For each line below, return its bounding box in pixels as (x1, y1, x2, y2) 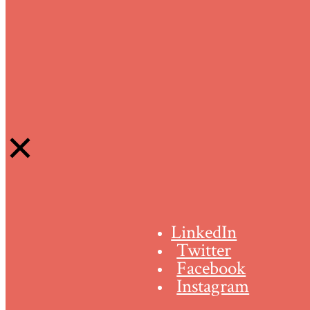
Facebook (176, 256, 246, 282)
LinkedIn (171, 220, 237, 246)
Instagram (176, 274, 250, 300)
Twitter (176, 238, 232, 264)
